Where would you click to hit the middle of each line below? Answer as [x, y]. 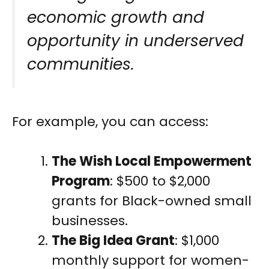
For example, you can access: [110, 122]
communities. [81, 64]
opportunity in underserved [135, 41]
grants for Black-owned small [152, 201]
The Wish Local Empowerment [152, 162]
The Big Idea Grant [113, 241]
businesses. [90, 221]
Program [81, 181]
